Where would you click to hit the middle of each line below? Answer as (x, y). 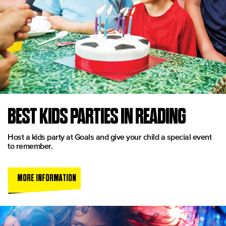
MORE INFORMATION (46, 178)
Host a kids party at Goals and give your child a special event (109, 136)
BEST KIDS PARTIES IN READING (97, 116)
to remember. (30, 146)
